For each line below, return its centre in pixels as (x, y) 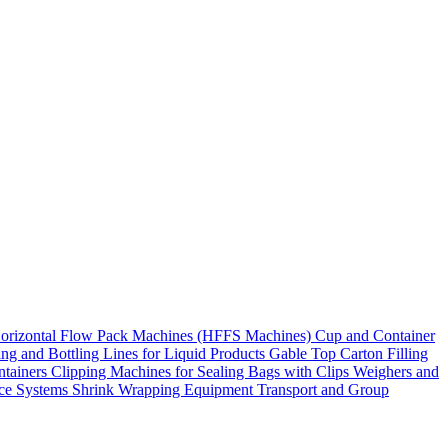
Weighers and (396, 371)
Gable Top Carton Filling (348, 353)
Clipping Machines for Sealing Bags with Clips (202, 371)
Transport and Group (323, 389)
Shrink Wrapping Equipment (164, 389)
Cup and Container (375, 335)
